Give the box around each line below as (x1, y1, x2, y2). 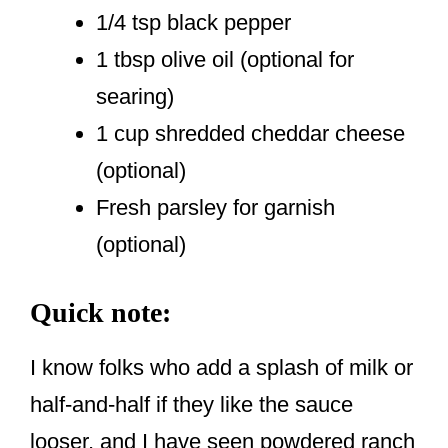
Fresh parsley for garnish (96, 195, 335, 221)
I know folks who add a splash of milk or (30, 355, 413, 381)
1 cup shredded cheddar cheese (96, 121, 405, 147)
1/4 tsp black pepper (96, 10, 291, 36)
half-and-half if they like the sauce (30, 392, 353, 418)
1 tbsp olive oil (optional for (96, 47, 354, 73)
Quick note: (30, 297, 171, 329)
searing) (96, 84, 174, 110)
